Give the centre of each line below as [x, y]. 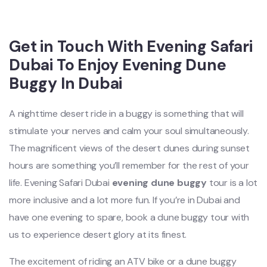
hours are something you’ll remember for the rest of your [129, 165]
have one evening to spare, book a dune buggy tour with [129, 217]
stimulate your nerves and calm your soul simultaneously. [129, 131]
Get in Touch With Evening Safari [131, 46]
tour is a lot [232, 183]
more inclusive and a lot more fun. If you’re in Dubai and [125, 200]
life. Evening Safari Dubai [60, 183]
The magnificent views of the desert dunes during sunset [129, 148]
